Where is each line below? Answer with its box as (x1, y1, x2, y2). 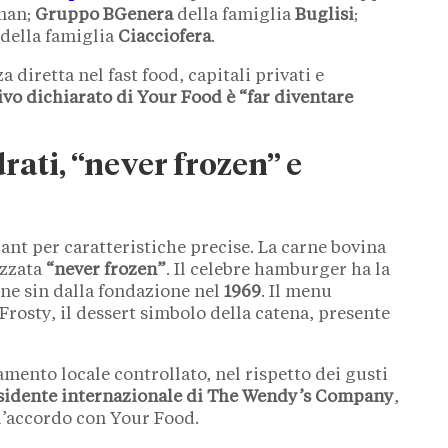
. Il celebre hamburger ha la (166, 262, 390, 280)
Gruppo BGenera (35, 7, 173, 25)
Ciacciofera (118, 29, 211, 47)
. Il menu (261, 284, 332, 302)
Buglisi (295, 7, 354, 25)
